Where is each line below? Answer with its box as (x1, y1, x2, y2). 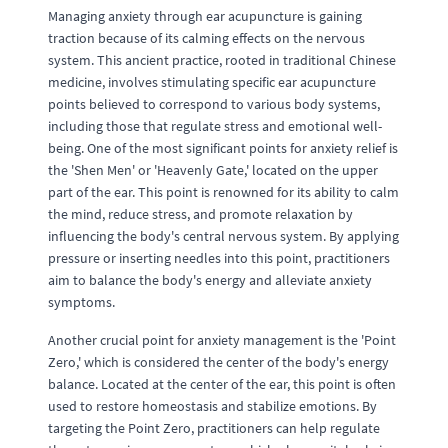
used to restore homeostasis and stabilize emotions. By (48, 397, 377, 415)
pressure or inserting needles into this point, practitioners (48, 249, 390, 267)
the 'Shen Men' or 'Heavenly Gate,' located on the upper (48, 161, 378, 179)
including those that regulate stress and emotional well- (48, 117, 382, 135)
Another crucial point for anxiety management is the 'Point (48, 331, 396, 349)
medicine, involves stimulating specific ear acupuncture (48, 73, 376, 91)
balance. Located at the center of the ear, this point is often (48, 375, 396, 393)
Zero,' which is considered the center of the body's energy (48, 353, 389, 371)
